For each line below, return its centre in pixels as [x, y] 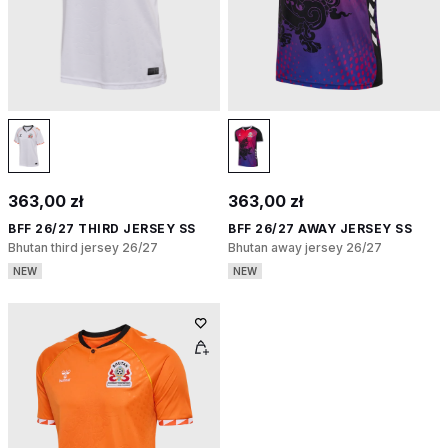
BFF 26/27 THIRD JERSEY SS [102, 229]
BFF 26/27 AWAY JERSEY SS [320, 229]
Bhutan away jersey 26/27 [305, 248]
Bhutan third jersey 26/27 [83, 248]
